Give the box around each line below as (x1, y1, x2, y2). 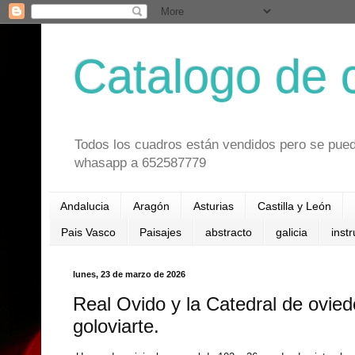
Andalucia (60, 199, 109, 212)
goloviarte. (73, 315, 159, 337)
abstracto (205, 225, 252, 239)
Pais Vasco (61, 225, 116, 239)
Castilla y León (258, 199, 331, 212)
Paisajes (139, 225, 181, 239)
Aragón (133, 199, 170, 212)
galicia (276, 225, 307, 239)
